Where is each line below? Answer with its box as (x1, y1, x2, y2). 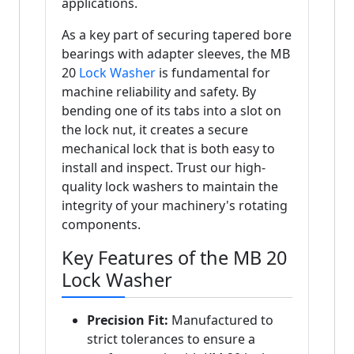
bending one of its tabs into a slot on (62, 102, 281, 120)
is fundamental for (156, 64, 270, 82)
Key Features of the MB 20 (62, 245, 287, 271)
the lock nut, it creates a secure (62, 121, 248, 139)
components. (62, 216, 141, 234)
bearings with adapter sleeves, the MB (62, 45, 290, 63)
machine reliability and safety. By (62, 83, 256, 101)
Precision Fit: (87, 311, 168, 330)
